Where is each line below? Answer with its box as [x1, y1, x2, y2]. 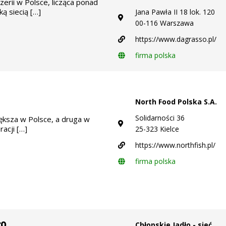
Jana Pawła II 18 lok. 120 [135, 7, 215, 17]
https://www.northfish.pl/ [135, 140, 215, 150]
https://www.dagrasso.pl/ [135, 34, 216, 44]
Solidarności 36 [135, 112, 185, 123]
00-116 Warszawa [135, 18, 194, 28]
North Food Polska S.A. [135, 96, 217, 106]
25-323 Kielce [135, 124, 179, 134]
